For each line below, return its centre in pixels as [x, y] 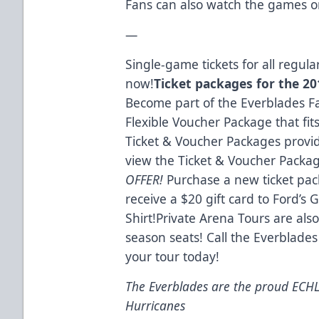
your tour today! [173, 256]
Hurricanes [156, 305]
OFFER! [145, 179]
